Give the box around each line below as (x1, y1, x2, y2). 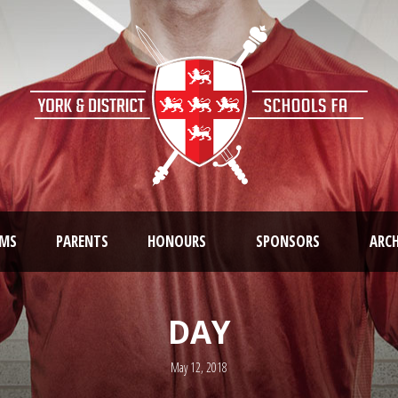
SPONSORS (256, 230, 320, 251)
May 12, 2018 (171, 358, 227, 376)
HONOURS (147, 230, 206, 251)
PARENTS (56, 230, 108, 251)
